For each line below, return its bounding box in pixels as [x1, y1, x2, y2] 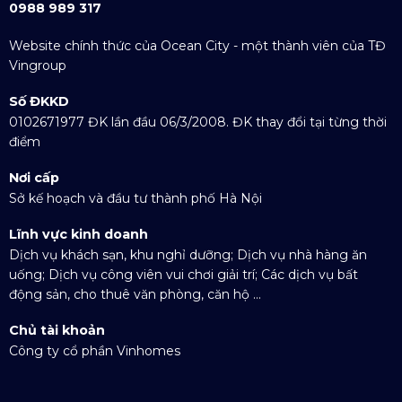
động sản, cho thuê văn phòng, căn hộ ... [8, 286, 261, 303]
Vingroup [8, 57, 66, 74]
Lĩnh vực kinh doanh [8, 226, 148, 243]
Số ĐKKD [8, 92, 69, 109]
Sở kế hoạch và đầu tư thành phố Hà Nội [8, 190, 262, 207]
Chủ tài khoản [8, 322, 105, 339]
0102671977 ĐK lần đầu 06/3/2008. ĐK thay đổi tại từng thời [8, 113, 387, 130]
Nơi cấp [8, 170, 59, 187]
